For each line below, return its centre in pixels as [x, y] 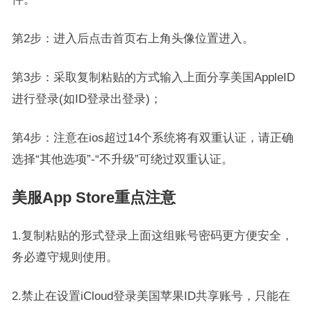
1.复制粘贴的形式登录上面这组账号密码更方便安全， [152, 235]
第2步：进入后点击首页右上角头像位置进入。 [133, 38]
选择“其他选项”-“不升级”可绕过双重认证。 [122, 159]
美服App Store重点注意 [93, 197]
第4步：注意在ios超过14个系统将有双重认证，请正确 [152, 137]
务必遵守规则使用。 [65, 257]
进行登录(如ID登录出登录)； [86, 99]
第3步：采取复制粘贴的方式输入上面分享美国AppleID [153, 77]
